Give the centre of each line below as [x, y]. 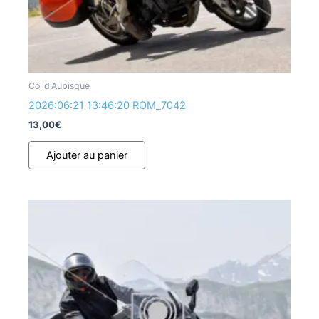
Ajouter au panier [87, 155]
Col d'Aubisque [59, 86]
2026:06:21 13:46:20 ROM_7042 [107, 105]
